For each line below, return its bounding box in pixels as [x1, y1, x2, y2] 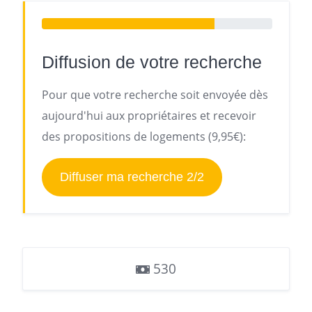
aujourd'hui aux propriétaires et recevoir [42, 108, 256, 123]
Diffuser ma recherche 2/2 [59, 170, 204, 184]
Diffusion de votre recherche [42, 52, 262, 72]
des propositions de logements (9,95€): [42, 129, 246, 144]
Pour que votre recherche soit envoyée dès [42, 87, 268, 102]
